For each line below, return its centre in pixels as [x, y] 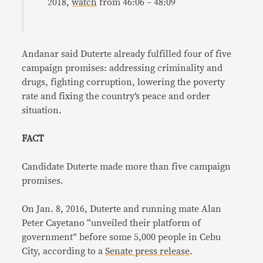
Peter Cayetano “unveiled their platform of [112, 223]
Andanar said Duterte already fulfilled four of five [127, 54]
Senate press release [148, 251]
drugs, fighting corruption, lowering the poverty [124, 82]
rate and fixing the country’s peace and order [116, 96]
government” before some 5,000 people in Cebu [122, 237]
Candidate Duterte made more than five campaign [127, 167]
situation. [42, 110]
